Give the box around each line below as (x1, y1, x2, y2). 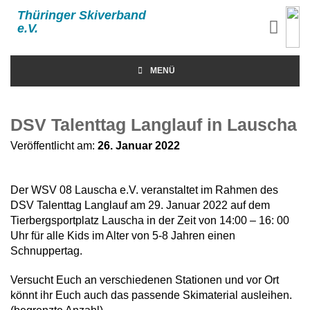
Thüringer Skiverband (17, 8, 146, 22)
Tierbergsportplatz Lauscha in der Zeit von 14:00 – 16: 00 (10, 215, 289, 226)
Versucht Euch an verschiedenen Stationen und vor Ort (10, 274, 279, 286)
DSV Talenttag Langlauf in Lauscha (10, 115, 297, 134)
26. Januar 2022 (98, 140, 180, 152)
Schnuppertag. (10, 245, 82, 257)
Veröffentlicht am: (10, 140, 98, 152)
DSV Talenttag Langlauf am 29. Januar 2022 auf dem (10, 199, 270, 211)
